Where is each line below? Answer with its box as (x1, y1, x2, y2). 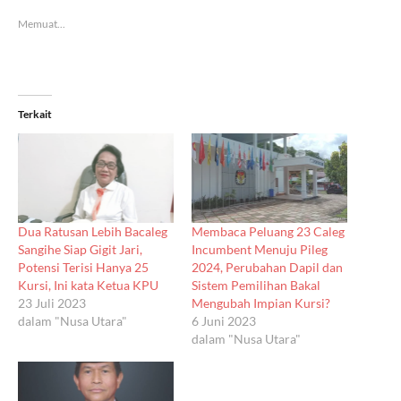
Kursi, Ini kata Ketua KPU (18, 277, 158, 293)
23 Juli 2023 (18, 294, 86, 311)
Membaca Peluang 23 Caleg (192, 223, 345, 239)
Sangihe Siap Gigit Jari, (18, 241, 142, 257)
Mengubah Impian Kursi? (192, 294, 330, 311)
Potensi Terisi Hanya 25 (18, 259, 149, 275)
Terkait (18, 107, 52, 122)
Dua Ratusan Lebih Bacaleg (18, 223, 167, 239)
